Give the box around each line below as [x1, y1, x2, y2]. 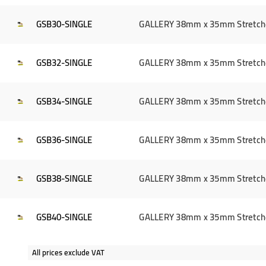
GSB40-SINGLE [36, 208, 93, 226]
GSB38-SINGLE [36, 170, 93, 188]
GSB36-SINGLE [36, 131, 93, 149]
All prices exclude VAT [31, 245, 104, 259]
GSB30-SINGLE [36, 15, 93, 33]
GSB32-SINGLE [36, 54, 93, 72]
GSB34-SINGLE [36, 93, 93, 110]
